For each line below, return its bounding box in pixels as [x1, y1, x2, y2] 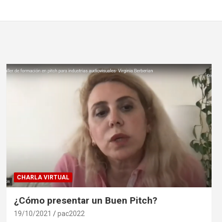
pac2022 [57, 209, 85, 218]
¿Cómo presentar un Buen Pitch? [13, 194, 157, 206]
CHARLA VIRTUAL [16, 173, 69, 181]
